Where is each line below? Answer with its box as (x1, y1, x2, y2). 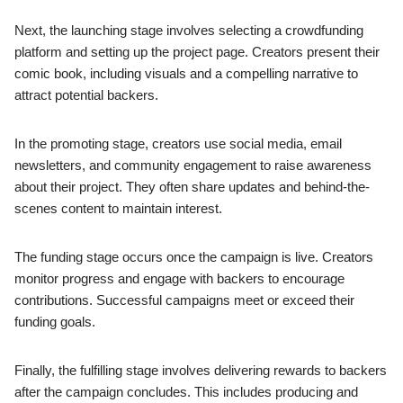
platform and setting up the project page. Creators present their (14, 44, 380, 60)
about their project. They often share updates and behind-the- (14, 179, 370, 195)
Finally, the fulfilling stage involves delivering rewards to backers (14, 363, 387, 379)
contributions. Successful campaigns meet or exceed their (14, 292, 354, 309)
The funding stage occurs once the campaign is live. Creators (14, 249, 373, 265)
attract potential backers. (14, 87, 158, 103)
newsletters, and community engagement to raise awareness (14, 157, 372, 174)
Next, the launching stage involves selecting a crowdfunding (14, 22, 363, 39)
